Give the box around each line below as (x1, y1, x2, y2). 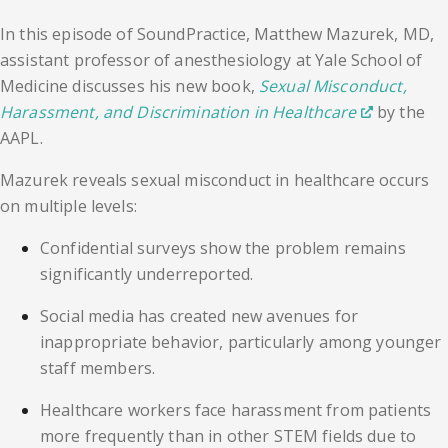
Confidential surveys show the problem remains (40, 237, 406, 260)
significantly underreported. (40, 263, 254, 286)
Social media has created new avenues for (40, 305, 359, 328)
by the (372, 101, 425, 124)
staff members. (40, 357, 156, 380)
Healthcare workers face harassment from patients (40, 399, 432, 422)
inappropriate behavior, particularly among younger (40, 331, 442, 354)
